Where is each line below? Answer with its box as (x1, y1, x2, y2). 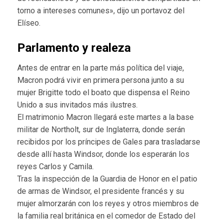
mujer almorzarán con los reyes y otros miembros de (17, 198, 199, 208)
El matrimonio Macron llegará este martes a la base (17, 112, 194, 122)
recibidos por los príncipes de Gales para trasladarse (17, 137, 200, 147)
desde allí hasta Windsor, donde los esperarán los (17, 149, 189, 159)
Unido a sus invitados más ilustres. (17, 100, 138, 110)
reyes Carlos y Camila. (17, 161, 94, 171)
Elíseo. (17, 18, 40, 28)
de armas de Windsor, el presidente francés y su (17, 186, 184, 196)
